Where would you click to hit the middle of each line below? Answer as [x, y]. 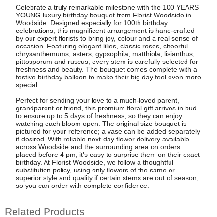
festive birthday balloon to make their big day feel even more [108, 77]
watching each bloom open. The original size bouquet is [101, 123]
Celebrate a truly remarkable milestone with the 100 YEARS [107, 7]
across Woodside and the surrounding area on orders [98, 147]
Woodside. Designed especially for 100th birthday [92, 23]
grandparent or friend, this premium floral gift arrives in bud [106, 108]
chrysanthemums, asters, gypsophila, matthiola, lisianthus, [105, 54]
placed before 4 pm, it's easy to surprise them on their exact [108, 154]
